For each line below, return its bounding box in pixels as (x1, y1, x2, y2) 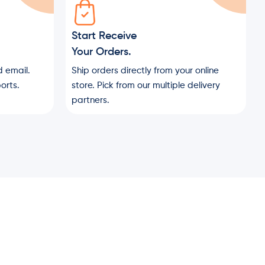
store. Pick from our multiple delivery (72, 81, 220, 90)
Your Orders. (72, 47, 131, 57)
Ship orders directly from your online (72, 66, 219, 75)
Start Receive (72, 31, 137, 41)
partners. (72, 96, 109, 105)
